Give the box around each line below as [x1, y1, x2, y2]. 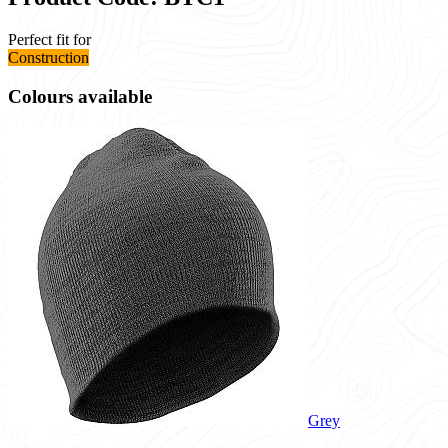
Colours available [8, 85, 152, 107]
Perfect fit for [8, 30, 91, 48]
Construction [8, 48, 89, 66]
